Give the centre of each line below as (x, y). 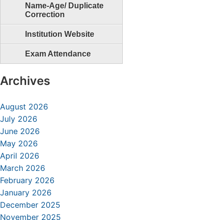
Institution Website (60, 34)
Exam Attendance (58, 54)
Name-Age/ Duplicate (64, 6)
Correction (45, 14)
